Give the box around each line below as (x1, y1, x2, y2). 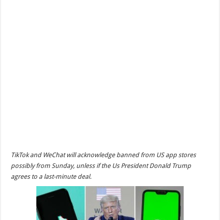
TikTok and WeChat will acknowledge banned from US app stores (11, 151, 196, 159)
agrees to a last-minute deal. (11, 173, 92, 180)
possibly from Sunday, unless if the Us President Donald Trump (11, 162, 192, 169)
